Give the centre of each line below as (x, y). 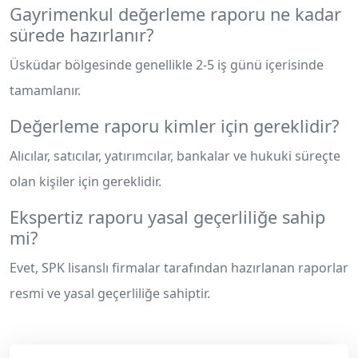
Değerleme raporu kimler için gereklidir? (174, 126)
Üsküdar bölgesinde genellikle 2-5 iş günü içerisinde (167, 65)
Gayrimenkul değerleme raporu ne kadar (175, 14)
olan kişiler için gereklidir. (86, 181)
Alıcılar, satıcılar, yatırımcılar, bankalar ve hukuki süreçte (175, 156)
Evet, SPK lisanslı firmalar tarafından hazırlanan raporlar (179, 268)
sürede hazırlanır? (82, 35)
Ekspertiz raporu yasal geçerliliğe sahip (167, 217)
